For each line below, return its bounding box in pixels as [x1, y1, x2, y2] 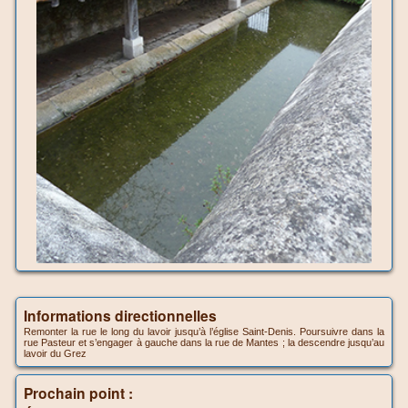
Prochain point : [24, 382, 133, 404]
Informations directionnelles [24, 305, 217, 327]
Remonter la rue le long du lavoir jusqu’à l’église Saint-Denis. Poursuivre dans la [24, 326, 384, 338]
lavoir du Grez [24, 348, 87, 360]
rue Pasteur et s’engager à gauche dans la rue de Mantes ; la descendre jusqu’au [24, 337, 384, 349]
